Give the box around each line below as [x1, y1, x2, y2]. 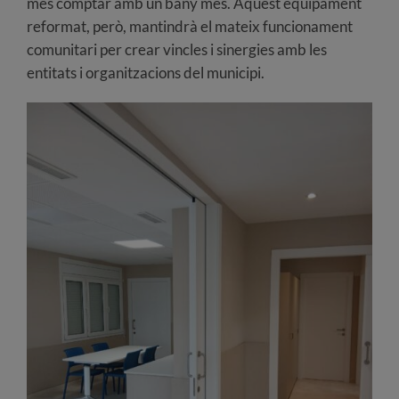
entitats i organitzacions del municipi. [27, 62, 265, 82]
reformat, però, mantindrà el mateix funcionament [27, 16, 353, 36]
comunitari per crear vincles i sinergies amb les [27, 39, 327, 59]
